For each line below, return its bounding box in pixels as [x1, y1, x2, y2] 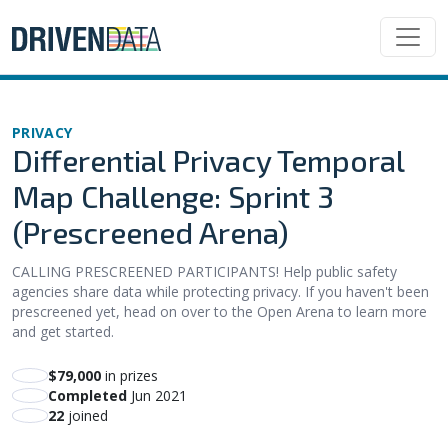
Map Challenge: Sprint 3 [12, 177, 334, 214]
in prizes [105, 365, 158, 385]
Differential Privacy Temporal [12, 141, 404, 178]
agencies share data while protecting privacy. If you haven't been [12, 281, 429, 301]
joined [64, 405, 108, 425]
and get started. [12, 321, 114, 341]
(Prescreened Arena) [12, 213, 289, 250]
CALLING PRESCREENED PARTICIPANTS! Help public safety [12, 261, 397, 281]
